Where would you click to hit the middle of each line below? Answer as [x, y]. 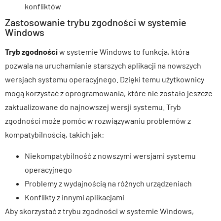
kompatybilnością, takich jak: [55, 135]
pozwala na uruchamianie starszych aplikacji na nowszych [103, 66]
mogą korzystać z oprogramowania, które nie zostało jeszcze [109, 93]
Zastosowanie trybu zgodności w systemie [96, 22]
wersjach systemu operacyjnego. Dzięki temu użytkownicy [105, 79]
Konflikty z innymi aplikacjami [74, 197]
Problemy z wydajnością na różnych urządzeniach [108, 183]
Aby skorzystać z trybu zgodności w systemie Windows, [99, 211]
